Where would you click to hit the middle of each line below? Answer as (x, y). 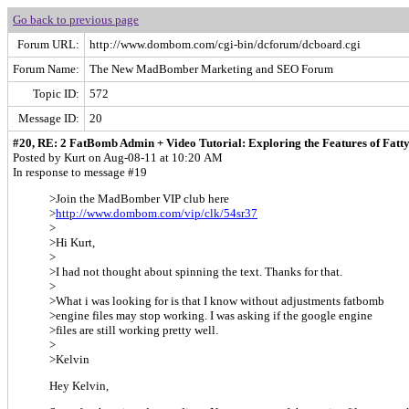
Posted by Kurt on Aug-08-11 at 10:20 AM (118, 157)
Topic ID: (56, 94)
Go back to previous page (76, 20)
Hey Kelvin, (79, 386)
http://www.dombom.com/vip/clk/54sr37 (157, 213)
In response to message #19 (80, 172)
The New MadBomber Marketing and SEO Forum (211, 69)
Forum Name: (46, 69)
